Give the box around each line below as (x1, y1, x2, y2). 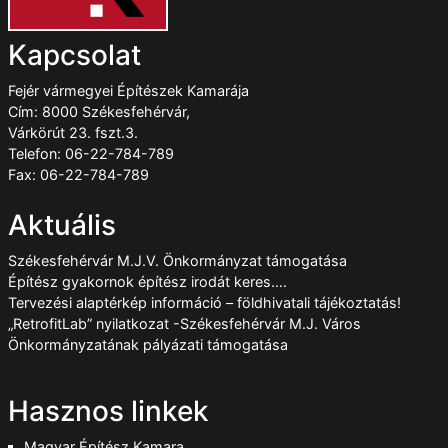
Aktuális (8, 208, 116, 243)
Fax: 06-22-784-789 (8, 166, 149, 184)
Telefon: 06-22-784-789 (8, 145, 174, 163)
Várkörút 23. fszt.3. (8, 124, 138, 142)
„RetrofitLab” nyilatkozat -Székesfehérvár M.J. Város (8, 315, 361, 333)
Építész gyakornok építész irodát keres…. (8, 273, 287, 291)
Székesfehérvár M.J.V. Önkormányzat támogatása (8, 252, 347, 270)
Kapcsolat (8, 38, 141, 73)
